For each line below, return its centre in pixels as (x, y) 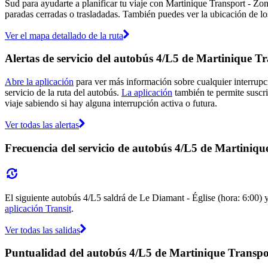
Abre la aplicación (39, 82)
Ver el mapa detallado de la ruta (64, 35)
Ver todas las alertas (42, 125)
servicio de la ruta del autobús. (63, 93)
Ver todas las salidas (42, 230)
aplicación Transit (38, 208)
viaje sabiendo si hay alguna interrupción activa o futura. (111, 103)
